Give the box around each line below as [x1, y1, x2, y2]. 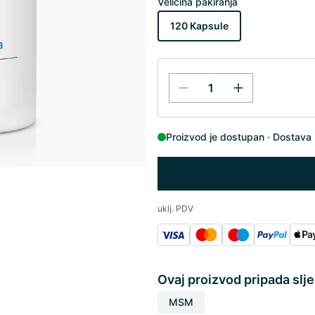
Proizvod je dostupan [166, 131, 264, 143]
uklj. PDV [157, 203, 193, 214]
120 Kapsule [170, 20, 229, 32]
